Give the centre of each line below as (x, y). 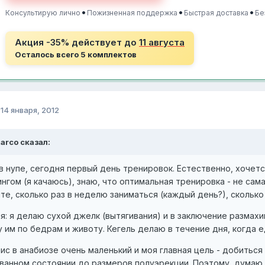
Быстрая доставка (216, 13)
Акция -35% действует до (77, 43)
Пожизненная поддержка (132, 13)
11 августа (162, 43)
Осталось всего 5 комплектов (76, 55)
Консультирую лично (43, 13)
